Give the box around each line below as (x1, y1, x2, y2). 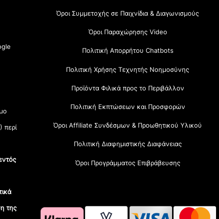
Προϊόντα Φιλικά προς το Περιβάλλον (71, 84, 184, 92)
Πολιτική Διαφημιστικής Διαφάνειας (73, 140, 182, 148)
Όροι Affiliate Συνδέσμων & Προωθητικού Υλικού (53, 121, 202, 130)
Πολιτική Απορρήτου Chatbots (82, 46, 174, 55)
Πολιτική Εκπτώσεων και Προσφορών (70, 103, 185, 111)
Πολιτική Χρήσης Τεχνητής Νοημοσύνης (66, 65, 190, 73)
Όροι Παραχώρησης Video (88, 28, 167, 36)
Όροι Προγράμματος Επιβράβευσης (75, 158, 180, 167)
